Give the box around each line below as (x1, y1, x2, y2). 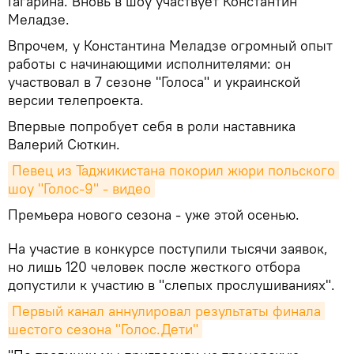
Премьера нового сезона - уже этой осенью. (8, 205, 299, 224)
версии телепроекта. (8, 91, 144, 110)
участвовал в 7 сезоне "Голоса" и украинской (8, 73, 300, 92)
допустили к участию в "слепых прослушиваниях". (8, 276, 335, 295)
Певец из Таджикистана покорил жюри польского (12, 161, 335, 180)
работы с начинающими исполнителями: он (8, 55, 291, 73)
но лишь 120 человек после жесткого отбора (8, 258, 300, 277)
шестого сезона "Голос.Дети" (8, 320, 198, 339)
